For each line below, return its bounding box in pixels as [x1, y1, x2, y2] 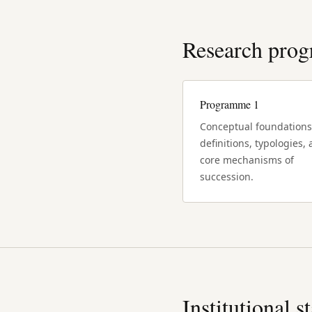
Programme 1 [200, 96, 259, 111]
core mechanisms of [200, 153, 294, 166]
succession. [200, 169, 253, 183]
